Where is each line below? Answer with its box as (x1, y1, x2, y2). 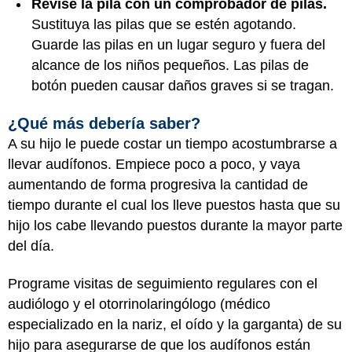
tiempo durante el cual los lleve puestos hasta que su (8, 196, 340, 213)
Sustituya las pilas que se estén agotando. (31, 16, 296, 32)
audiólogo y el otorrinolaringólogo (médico (8, 296, 270, 312)
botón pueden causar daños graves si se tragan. (31, 78, 338, 93)
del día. (8, 237, 58, 254)
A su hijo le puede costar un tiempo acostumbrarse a (8, 135, 337, 152)
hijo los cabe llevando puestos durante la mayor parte (8, 217, 343, 233)
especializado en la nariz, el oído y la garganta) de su (8, 317, 342, 332)
